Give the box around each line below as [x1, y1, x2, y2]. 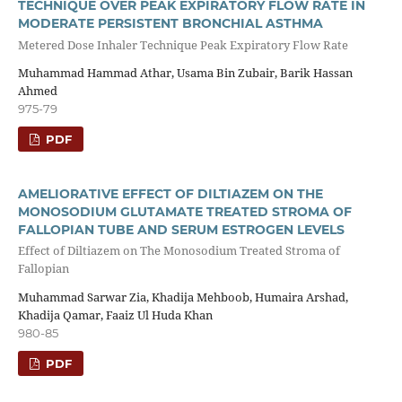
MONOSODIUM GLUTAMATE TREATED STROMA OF [17, 204, 352, 221]
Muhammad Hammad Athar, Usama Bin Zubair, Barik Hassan [17, 65, 353, 82]
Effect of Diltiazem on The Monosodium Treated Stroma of [17, 242, 340, 259]
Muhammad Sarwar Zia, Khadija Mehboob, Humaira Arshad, [17, 288, 348, 305]
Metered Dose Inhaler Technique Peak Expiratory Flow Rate [17, 36, 348, 53]
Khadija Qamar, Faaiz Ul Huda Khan [17, 306, 213, 323]
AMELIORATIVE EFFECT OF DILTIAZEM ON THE [17, 186, 323, 203]
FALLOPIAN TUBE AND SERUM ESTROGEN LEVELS [17, 222, 345, 239]
